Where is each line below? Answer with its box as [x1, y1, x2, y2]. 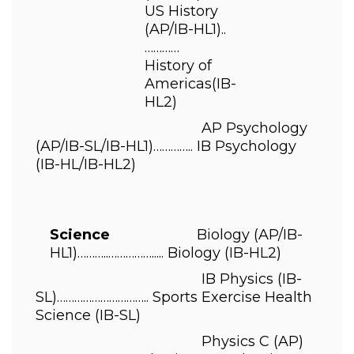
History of [145, 57, 212, 74]
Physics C [36, 333, 273, 350]
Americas [145, 75, 212, 92]
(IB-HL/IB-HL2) [36, 156, 140, 173]
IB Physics [36, 270, 277, 288]
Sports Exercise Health [153, 288, 312, 306]
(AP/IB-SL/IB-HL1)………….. [36, 137, 197, 155]
